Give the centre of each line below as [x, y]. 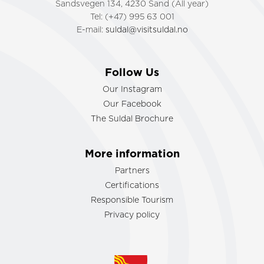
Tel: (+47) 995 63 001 [132, 17]
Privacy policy [132, 215]
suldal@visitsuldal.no [146, 30]
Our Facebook [132, 104]
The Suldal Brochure [132, 119]
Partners [132, 171]
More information [132, 154]
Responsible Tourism [132, 200]
